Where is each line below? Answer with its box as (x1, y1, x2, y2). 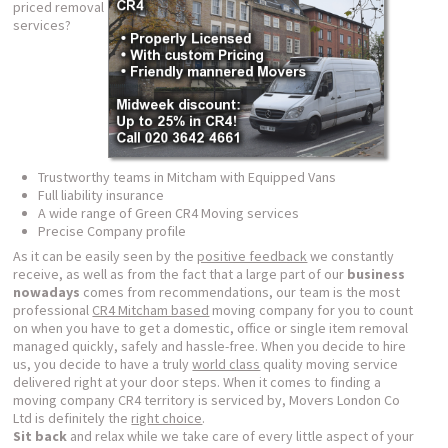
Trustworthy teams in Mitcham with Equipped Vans (38, 167, 337, 186)
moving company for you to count (209, 300, 414, 319)
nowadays (13, 282, 81, 301)
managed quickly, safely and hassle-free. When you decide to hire (13, 336, 407, 355)
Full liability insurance (38, 185, 165, 204)
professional (13, 300, 93, 319)
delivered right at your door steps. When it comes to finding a (13, 372, 382, 391)
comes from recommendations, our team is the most (80, 282, 401, 301)
